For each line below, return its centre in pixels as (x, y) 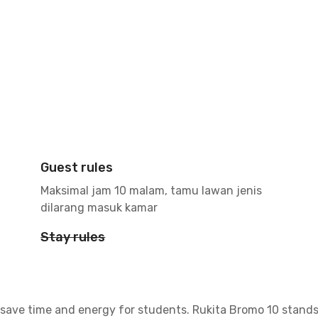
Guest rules (77, 168)
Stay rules (73, 237)
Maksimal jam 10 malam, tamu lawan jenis (152, 191)
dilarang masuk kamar (99, 208)
